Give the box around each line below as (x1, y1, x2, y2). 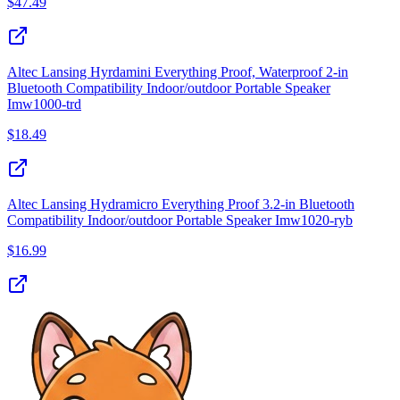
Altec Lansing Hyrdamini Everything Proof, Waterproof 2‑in (7, 64, 348, 80)
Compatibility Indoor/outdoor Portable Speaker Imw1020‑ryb (7, 212, 353, 229)
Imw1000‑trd (7, 96, 81, 112)
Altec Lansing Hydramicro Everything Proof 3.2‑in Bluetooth (7, 196, 354, 212)
